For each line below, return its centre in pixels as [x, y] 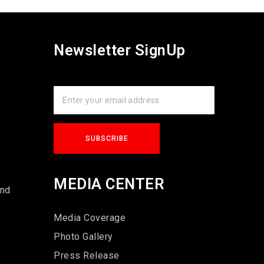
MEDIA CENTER [109, 184]
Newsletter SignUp [120, 50]
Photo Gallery [83, 236]
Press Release [87, 255]
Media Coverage [90, 217]
